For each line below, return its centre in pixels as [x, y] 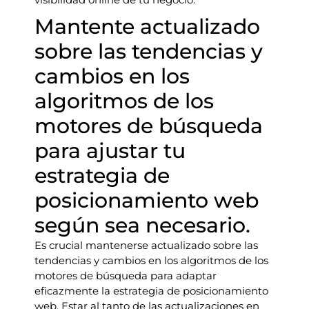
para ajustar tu [110, 151]
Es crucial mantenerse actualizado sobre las [146, 245]
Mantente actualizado [147, 27]
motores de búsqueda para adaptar [126, 276]
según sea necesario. [142, 225]
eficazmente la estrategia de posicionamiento [151, 291]
